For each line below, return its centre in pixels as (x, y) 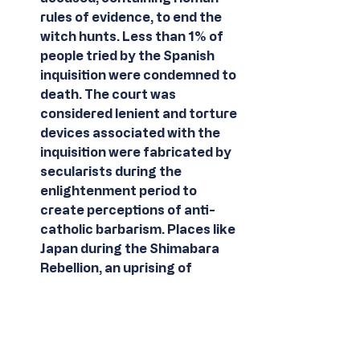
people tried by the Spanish (129, 55)
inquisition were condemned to (139, 75)
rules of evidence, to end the (132, 17)
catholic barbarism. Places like (139, 229)
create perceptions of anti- (128, 210)
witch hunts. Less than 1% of (133, 36)
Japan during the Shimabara (131, 248)
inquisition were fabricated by (137, 152)
